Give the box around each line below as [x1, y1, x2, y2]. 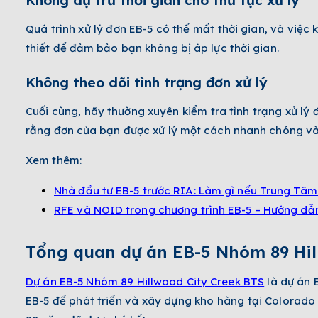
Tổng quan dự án [26, 241, 168, 262]
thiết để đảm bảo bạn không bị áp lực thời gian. [26, 40, 279, 55]
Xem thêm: [26, 153, 82, 167]
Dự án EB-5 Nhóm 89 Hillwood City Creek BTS [26, 274, 265, 288]
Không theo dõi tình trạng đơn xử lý [26, 73, 268, 91]
